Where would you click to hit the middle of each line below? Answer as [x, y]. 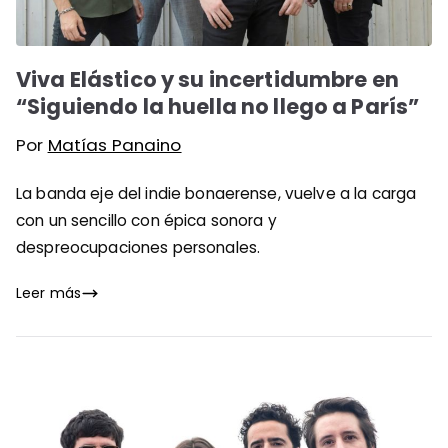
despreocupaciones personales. [138, 247]
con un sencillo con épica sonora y [146, 220]
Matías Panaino [114, 144]
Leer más [49, 292]
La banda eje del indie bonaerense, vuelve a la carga [216, 193]
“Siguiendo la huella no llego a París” [218, 106]
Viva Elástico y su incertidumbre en [207, 79]
